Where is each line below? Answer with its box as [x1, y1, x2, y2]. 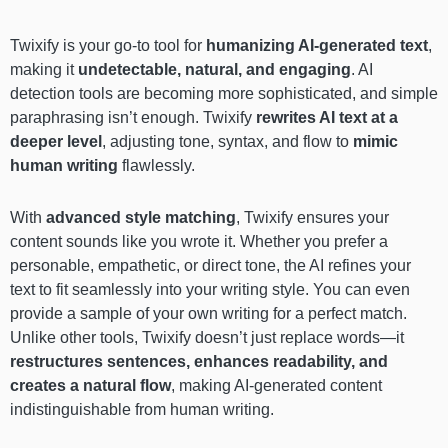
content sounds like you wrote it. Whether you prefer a [10, 233, 388, 251]
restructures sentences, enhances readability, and [10, 353, 388, 371]
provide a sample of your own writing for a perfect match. [10, 305, 407, 323]
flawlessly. [118, 157, 195, 175]
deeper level [10, 133, 102, 151]
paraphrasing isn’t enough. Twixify [10, 109, 256, 127]
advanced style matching [46, 209, 236, 227]
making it [10, 61, 78, 79]
